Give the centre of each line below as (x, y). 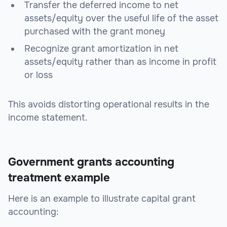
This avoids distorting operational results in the (109, 105)
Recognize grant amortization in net (101, 49)
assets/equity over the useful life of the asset (121, 18)
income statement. (48, 118)
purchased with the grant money (95, 32)
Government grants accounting (91, 162)
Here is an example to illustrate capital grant (102, 199)
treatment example (59, 178)
